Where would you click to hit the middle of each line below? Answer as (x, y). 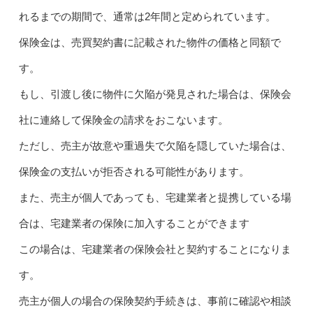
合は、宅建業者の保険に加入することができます (134, 223)
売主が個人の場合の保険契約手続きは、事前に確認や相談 (155, 300)
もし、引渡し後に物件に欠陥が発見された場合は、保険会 (155, 94)
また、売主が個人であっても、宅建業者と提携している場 (155, 197)
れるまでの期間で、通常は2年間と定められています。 (147, 16)
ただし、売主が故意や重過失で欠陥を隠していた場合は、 (155, 145)
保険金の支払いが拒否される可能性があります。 (134, 171)
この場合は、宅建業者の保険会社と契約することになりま (155, 249)
